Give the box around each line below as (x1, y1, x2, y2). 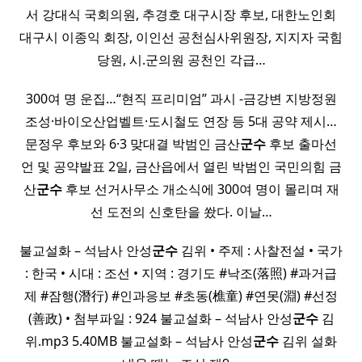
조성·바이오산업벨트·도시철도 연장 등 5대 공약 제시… (25, 112, 337, 131)
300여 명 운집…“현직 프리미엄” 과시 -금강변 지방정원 (25, 90, 337, 108)
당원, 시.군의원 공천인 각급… (96, 51, 266, 69)
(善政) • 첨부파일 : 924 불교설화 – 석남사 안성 (27, 309, 293, 328)
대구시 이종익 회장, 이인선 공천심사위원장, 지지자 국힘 (19, 28, 343, 47)
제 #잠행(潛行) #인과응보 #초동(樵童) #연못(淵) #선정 (24, 287, 338, 305)
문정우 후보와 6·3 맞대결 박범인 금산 (25, 135, 240, 154)
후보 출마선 (266, 135, 337, 154)
